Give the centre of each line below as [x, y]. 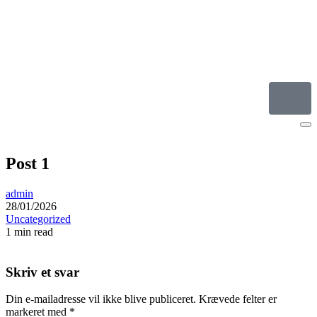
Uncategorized [38, 219]
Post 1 [28, 163]
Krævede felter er [238, 299]
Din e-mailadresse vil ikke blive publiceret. [101, 299]
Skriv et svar [42, 272]
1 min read [29, 231]
